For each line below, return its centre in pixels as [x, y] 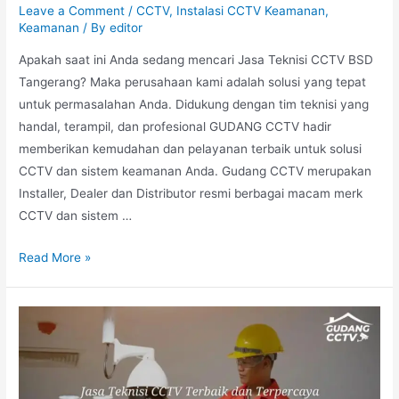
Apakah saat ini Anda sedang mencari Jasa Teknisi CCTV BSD [196, 59]
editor [126, 28]
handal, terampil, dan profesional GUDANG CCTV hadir [175, 126]
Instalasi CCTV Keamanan [251, 11]
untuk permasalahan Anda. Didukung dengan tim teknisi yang [194, 104]
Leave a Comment [72, 11]
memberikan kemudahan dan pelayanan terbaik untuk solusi [191, 148]
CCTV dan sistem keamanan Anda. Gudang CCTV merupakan [195, 171]
